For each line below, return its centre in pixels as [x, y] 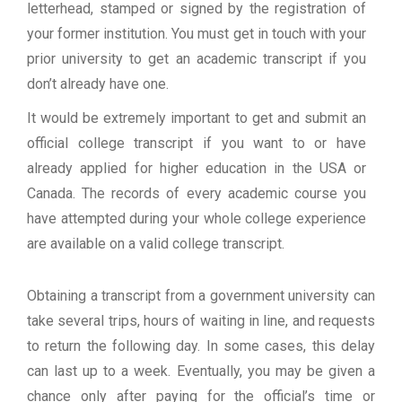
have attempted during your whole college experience [197, 219]
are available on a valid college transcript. [156, 244]
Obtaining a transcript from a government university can [201, 296]
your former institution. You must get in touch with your [197, 34]
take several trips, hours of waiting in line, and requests [201, 321]
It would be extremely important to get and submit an [197, 118]
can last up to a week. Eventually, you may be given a [201, 371]
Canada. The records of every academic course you [197, 194]
